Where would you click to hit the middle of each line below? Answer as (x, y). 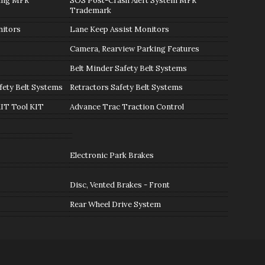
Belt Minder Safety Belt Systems (128, 68)
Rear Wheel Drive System (115, 204)
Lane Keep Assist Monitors (119, 30)
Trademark (90, 10)
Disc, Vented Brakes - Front (119, 185)
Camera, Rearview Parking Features (134, 49)
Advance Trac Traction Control (127, 107)
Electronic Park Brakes (112, 156)
